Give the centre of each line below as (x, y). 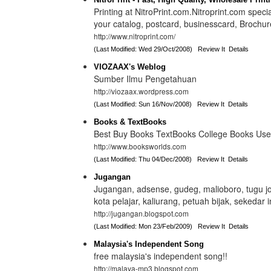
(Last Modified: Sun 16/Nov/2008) (145, 104)
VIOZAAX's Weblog (129, 67)
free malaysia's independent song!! (160, 256)
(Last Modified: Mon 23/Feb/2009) (145, 226)
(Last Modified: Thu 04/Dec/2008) (145, 159)
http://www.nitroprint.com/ (134, 36)
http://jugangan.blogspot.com (141, 213)
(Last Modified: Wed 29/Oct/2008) (145, 49)
